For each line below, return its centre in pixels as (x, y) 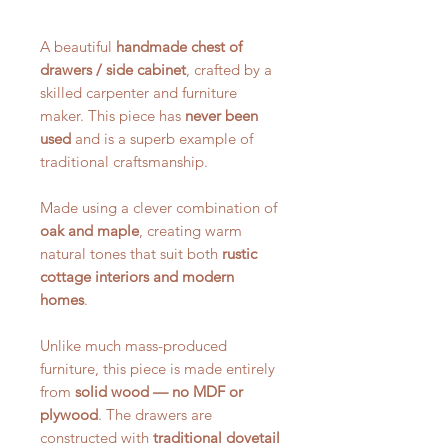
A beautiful (78, 46)
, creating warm (190, 230)
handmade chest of (179, 46)
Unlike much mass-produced (133, 345)
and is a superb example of (162, 138)
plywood (69, 414)
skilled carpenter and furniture (138, 92)
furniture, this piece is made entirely (157, 368)
